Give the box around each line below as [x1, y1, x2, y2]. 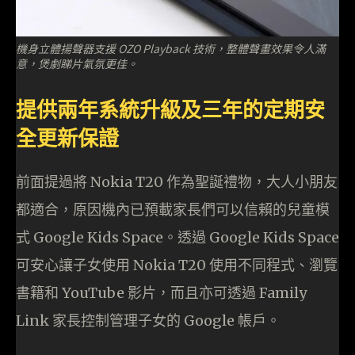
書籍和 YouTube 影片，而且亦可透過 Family [16, 284, 307, 303]
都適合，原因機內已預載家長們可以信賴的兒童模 [16, 200, 330, 219]
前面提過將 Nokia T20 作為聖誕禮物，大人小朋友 [16, 173, 338, 192]
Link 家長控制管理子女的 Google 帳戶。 [16, 311, 281, 330]
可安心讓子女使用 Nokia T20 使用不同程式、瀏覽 [16, 256, 338, 275]
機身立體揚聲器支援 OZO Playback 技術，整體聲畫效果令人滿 [16, 40, 326, 57]
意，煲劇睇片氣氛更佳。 [16, 55, 138, 72]
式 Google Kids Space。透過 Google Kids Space [16, 228, 339, 247]
